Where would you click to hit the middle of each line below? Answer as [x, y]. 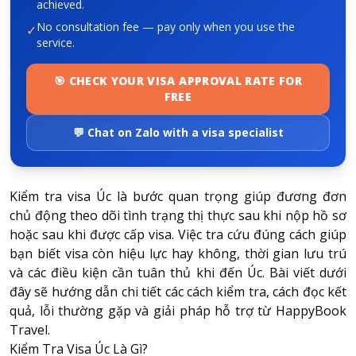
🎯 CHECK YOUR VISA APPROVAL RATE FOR [178, 80]
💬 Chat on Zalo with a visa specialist [178, 132]
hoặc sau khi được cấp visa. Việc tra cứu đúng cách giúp [178, 234]
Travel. [31, 329]
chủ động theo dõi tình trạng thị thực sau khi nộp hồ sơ [178, 215]
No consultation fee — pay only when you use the [166, 26]
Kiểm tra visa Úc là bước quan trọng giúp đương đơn [178, 196]
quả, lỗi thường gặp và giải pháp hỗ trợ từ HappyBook [178, 310]
